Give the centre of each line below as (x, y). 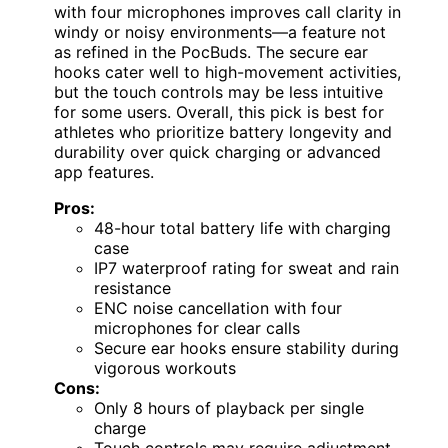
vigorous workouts (165, 368)
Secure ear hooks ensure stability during (246, 348)
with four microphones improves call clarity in (227, 12)
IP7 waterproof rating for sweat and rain (246, 268)
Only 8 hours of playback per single (229, 408)
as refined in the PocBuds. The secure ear (211, 52)
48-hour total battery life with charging (242, 228)
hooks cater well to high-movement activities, (227, 72)
